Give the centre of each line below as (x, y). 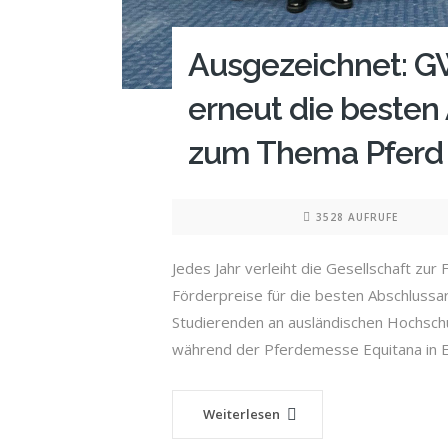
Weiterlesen (241, 414)
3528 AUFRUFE (357, 217)
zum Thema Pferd (315, 153)
